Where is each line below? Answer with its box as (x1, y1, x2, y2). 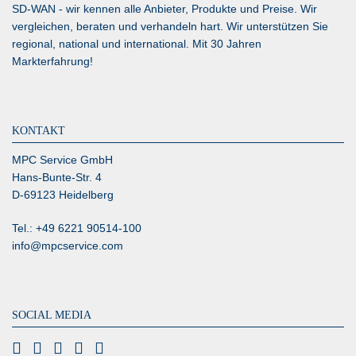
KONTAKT (12, 125, 65, 137)
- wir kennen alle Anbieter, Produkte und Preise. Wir (56, 2, 317, 15)
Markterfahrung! (12, 55, 93, 68)
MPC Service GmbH (12, 153, 113, 166)
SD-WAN (12, 2, 56, 15)
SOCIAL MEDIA (12, 309, 91, 321)
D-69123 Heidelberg (12, 188, 114, 201)
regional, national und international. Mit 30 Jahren (12, 37, 261, 50)
